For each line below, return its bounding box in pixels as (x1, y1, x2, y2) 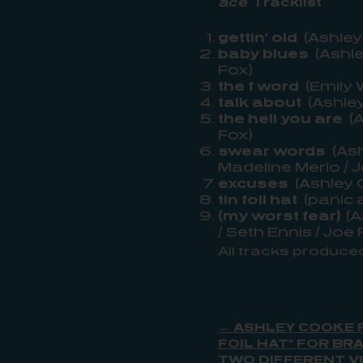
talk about (217, 94, 301, 110)
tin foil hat (217, 191, 297, 207)
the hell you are (217, 110, 343, 126)
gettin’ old (217, 29, 297, 45)
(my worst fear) (217, 207, 346, 224)
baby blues (217, 45, 309, 62)
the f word (217, 78, 299, 94)
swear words (217, 143, 326, 159)
